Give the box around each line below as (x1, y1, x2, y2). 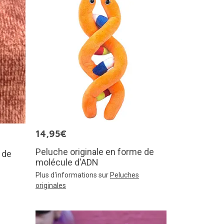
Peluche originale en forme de (35, 146, 154, 157)
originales (35, 181, 66, 189)
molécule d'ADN (35, 157, 98, 167)
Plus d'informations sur (35, 171, 110, 179)
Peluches (110, 171, 139, 179)
